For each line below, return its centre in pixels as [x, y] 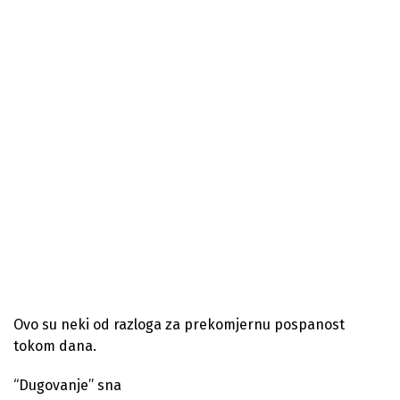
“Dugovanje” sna [67, 385]
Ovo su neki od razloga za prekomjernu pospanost [179, 325]
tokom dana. [55, 346]
